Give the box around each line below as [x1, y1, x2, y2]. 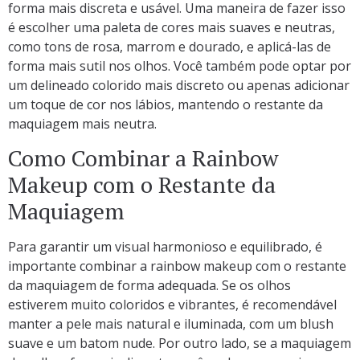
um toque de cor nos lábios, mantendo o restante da [8, 95, 323, 113]
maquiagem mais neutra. [8, 114, 157, 133]
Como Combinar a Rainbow [8, 142, 278, 173]
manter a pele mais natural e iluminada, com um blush [8, 314, 333, 333]
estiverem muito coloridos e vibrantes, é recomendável [8, 295, 337, 313]
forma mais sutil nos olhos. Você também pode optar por [8, 56, 351, 75]
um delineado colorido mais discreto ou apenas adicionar [8, 76, 350, 94]
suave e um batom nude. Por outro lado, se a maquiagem [8, 333, 351, 352]
